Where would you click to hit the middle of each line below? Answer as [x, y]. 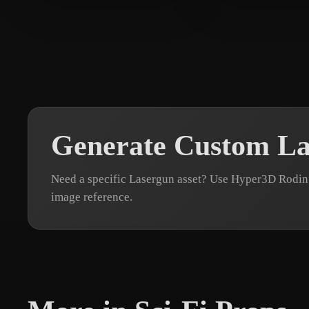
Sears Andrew [94, 8]
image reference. [92, 197]
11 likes [143, 8]
